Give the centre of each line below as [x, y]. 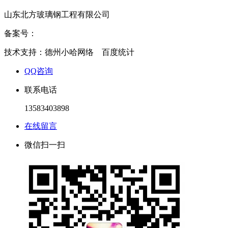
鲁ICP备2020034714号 [76, 34]
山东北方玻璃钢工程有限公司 [57, 15]
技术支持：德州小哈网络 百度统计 [69, 52]
